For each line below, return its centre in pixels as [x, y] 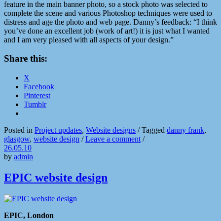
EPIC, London [29, 215]
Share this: [26, 59]
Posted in [19, 130]
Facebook [39, 87]
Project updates [58, 130]
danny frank [185, 130]
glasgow [17, 139]
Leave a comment [113, 139]
